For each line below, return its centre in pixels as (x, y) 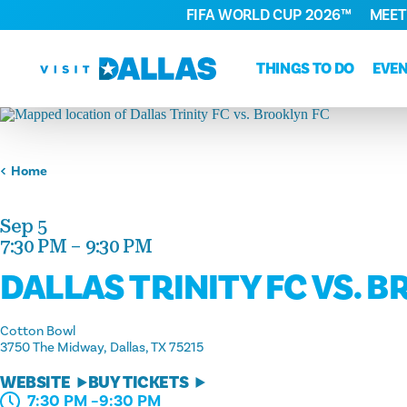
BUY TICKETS (138, 383)
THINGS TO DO (305, 69)
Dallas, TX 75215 (157, 348)
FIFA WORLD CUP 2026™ (268, 15)
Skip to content (77, 28)
